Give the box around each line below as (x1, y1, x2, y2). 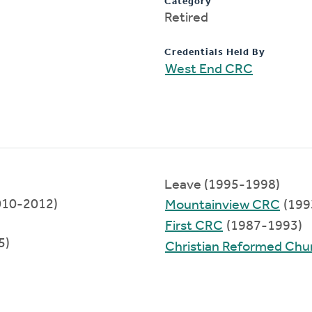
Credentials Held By (164, 47, 265, 58)
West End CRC (165, 62, 253, 77)
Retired (164, 10, 208, 25)
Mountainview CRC (165, 198, 280, 212)
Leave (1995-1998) (164, 178, 280, 192)
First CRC (165, 219, 223, 233)
